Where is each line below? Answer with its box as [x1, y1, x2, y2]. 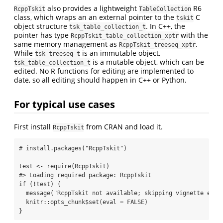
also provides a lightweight [45, 3, 139, 13]
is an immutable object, [80, 48, 160, 58]
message [26, 190, 50, 197]
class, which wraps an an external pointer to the [14, 12, 176, 22]
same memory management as [14, 39, 119, 49]
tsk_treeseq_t [35, 50, 80, 57]
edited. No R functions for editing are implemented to [14, 66, 194, 76]
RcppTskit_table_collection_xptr [71, 32, 179, 39]
